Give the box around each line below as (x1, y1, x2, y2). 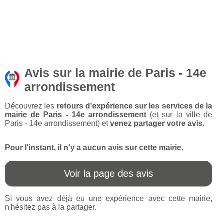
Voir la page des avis (64, 168, 153, 179)
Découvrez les (5, 102, 57, 110)
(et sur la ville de (146, 110, 212, 119)
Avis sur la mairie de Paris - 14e (24, 66, 206, 80)
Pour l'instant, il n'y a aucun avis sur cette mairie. (5, 143, 183, 152)
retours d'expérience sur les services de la (56, 102, 212, 110)
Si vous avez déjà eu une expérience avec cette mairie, (5, 194, 212, 203)
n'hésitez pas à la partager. (5, 203, 96, 212)
